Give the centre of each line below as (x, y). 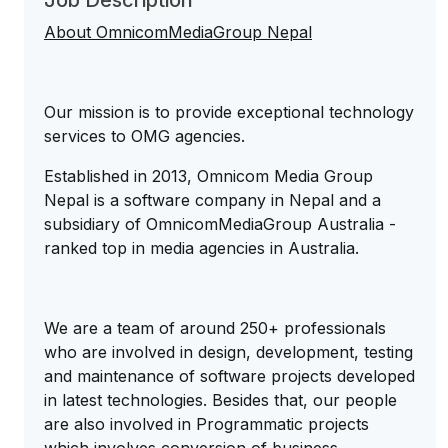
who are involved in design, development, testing (228, 352)
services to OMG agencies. (144, 136)
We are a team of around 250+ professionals (215, 328)
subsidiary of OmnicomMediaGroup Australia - (220, 224)
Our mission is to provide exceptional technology (229, 112)
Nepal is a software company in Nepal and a (212, 200)
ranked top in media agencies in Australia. (201, 248)
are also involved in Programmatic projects (206, 424)
